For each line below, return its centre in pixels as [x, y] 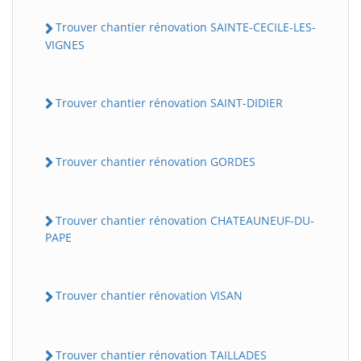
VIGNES [65, 44]
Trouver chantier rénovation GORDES [156, 161]
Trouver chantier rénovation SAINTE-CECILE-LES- [186, 27]
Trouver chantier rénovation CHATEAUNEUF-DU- [185, 220]
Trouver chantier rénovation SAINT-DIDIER [169, 102]
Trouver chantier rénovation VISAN [149, 296]
